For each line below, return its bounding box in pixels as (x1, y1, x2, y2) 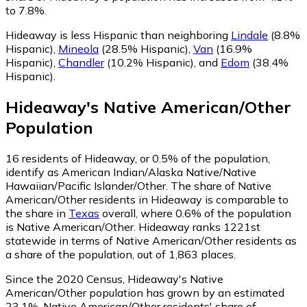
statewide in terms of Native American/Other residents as (5, 233, 297, 247)
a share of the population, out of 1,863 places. (5, 247, 236, 261)
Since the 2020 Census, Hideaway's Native (5, 271, 223, 286)
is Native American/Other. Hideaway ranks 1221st (5, 219, 260, 234)
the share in (5, 206, 69, 220)
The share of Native (171, 178, 271, 193)
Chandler (58, 56, 104, 70)
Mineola (58, 42, 99, 56)
